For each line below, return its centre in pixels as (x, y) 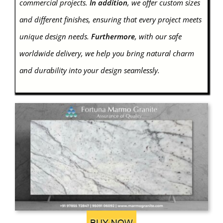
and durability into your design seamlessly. (89, 70)
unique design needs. (55, 36)
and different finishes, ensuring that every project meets (110, 19)
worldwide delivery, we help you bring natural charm (107, 53)
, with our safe (158, 36)
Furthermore (113, 36)
